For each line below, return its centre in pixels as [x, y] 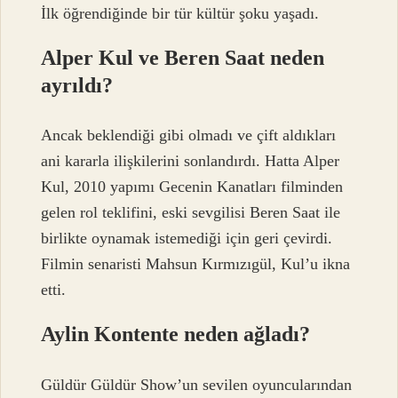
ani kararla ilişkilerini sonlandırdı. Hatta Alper [191, 161]
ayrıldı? [77, 85]
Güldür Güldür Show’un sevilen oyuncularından [197, 384]
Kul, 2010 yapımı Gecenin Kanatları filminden [192, 187]
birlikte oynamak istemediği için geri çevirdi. [187, 239]
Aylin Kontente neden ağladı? [176, 334]
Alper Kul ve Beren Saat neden [183, 57]
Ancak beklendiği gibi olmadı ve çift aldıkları [189, 135]
